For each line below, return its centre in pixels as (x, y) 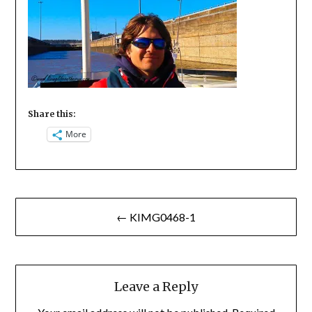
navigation (55, 231)
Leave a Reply (156, 287)
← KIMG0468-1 (156, 217)
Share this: (52, 114)
